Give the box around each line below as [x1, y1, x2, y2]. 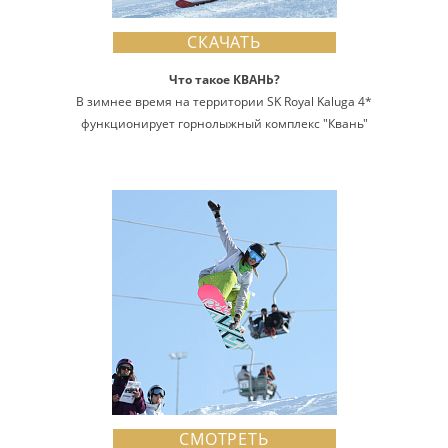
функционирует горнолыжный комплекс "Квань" [80, 115, 368, 132]
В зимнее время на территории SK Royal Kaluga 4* [76, 93, 372, 110]
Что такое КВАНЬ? [168, 71, 280, 88]
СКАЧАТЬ [187, 31, 261, 53]
